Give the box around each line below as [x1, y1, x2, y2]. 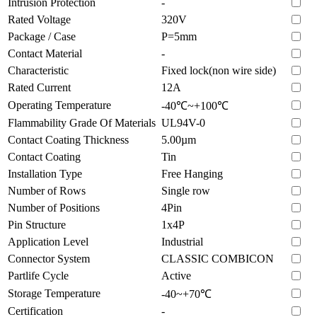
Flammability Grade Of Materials [8, 116, 156, 129]
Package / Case [8, 30, 76, 42]
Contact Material [8, 47, 82, 59]
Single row [161, 184, 210, 197]
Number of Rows [8, 184, 86, 197]
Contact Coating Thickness [8, 133, 129, 146]
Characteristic [8, 64, 69, 76]
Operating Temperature [8, 98, 111, 111]
